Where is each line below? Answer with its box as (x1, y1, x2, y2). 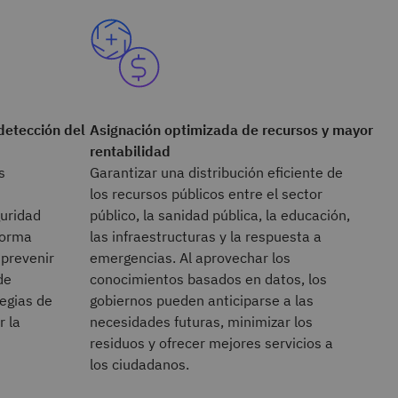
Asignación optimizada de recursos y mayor (90, 121, 374, 139)
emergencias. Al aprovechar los (90, 249, 291, 267)
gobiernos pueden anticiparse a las (90, 291, 314, 309)
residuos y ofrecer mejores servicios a (90, 334, 334, 352)
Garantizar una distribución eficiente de (90, 163, 344, 181)
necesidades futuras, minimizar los (90, 313, 314, 330)
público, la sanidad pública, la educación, (90, 206, 351, 224)
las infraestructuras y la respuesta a (90, 227, 322, 245)
